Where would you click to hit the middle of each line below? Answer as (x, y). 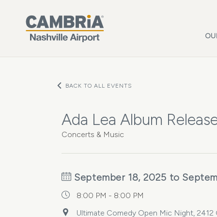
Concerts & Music (93, 134)
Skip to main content (46, 7)
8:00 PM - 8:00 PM (110, 195)
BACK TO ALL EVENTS (99, 86)
